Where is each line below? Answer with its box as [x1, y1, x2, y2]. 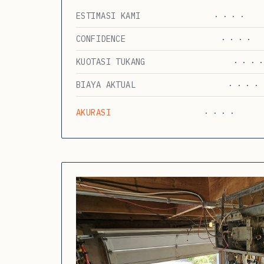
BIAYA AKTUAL [76, 79, 136, 90]
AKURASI [76, 107, 111, 118]
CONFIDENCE [76, 33, 126, 44]
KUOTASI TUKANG [76, 56, 146, 67]
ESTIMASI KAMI [76, 10, 141, 21]
